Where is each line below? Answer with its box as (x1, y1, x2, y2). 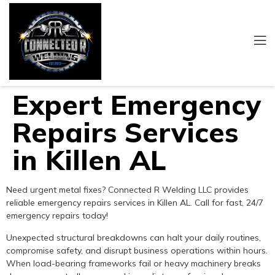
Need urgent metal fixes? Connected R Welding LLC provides (6, 184, 249, 196)
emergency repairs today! (6, 210, 108, 222)
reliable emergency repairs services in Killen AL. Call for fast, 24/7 (6, 197, 263, 209)
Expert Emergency (12, 87, 261, 122)
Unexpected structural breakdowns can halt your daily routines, (6, 231, 261, 243)
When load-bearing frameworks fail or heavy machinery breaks (6, 257, 261, 269)
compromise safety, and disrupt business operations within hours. (6, 244, 268, 256)
